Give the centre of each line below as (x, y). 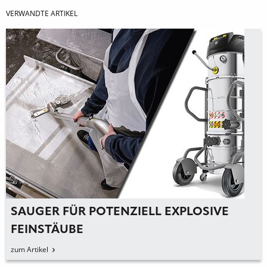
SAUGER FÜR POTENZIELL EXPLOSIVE (120, 212)
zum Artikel (30, 249)
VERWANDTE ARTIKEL (42, 13)
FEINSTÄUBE (47, 230)
